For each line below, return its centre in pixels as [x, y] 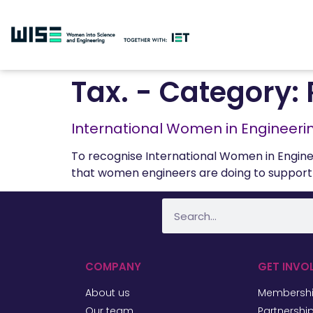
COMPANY [113, 267]
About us [108, 293]
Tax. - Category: [189, 92]
